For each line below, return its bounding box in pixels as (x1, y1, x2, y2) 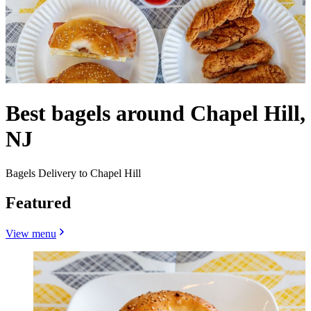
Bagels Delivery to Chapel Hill (6, 167, 141, 179)
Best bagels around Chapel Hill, (6, 101, 305, 126)
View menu (6, 227, 56, 239)
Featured (6, 193, 71, 212)
